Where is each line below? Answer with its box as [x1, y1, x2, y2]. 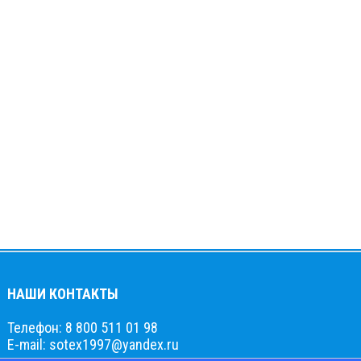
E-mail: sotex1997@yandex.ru [7, 336, 179, 353]
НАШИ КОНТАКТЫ [7, 285, 118, 302]
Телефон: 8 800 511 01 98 [7, 319, 158, 336]
